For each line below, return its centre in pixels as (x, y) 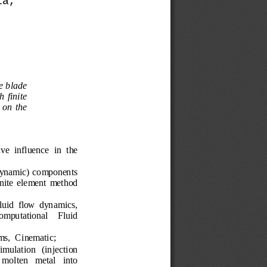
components (55, 173)
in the (67, 151)
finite (18, 97)
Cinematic (34, 239)
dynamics (57, 206)
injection (62, 250)
